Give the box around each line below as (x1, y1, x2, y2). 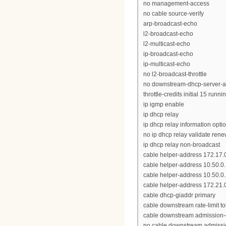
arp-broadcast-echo (143, 20, 197, 27)
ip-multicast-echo (143, 60, 190, 68)
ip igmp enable (143, 100, 184, 108)
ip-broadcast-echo (143, 50, 193, 58)
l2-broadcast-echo (143, 30, 193, 37)
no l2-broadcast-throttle (143, 70, 207, 78)
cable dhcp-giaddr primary (143, 191, 215, 199)
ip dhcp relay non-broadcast (143, 141, 220, 148)
